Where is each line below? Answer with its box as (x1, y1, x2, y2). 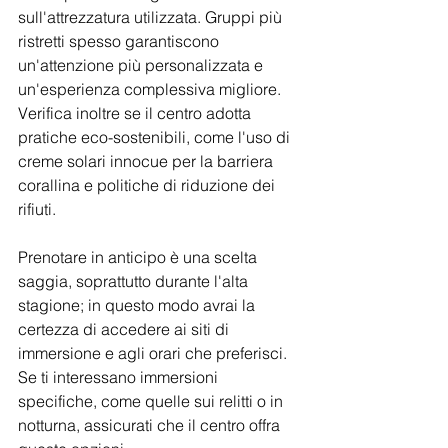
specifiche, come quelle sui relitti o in (18, 391, 287, 412)
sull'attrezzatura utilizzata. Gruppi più (18, 7, 286, 28)
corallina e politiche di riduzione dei (18, 175, 279, 196)
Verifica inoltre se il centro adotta (18, 103, 255, 124)
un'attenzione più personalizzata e (18, 55, 267, 76)
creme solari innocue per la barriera (18, 151, 277, 172)
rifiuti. (18, 199, 56, 220)
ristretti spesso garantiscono (18, 31, 223, 52)
